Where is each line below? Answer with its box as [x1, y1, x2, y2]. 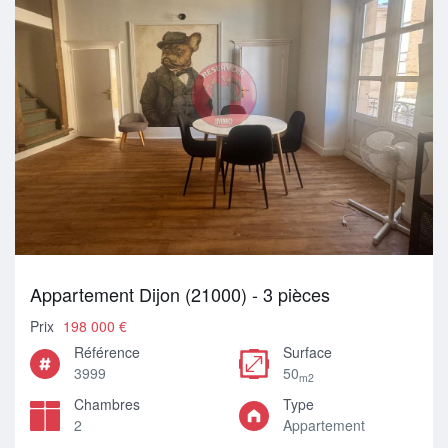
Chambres [74, 394, 140, 414]
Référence [74, 342, 140, 362]
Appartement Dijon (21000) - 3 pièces [30, 281, 330, 307]
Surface [283, 342, 332, 362]
